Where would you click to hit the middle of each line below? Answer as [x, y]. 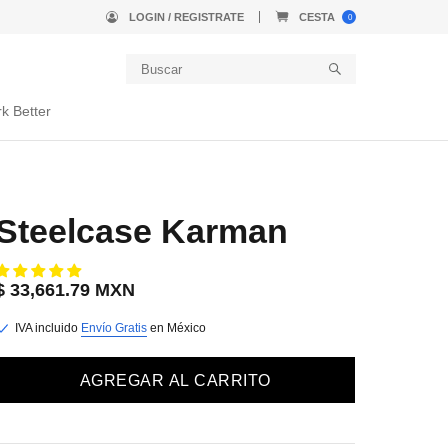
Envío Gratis [114, 328]
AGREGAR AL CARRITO [175, 380]
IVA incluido [48, 328]
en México [177, 328]
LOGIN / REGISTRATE [186, 17]
